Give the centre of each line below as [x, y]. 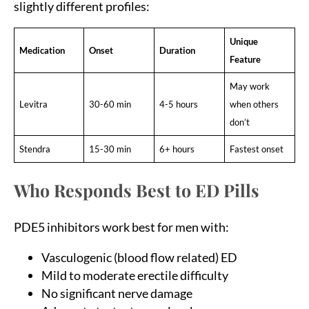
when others [254, 104]
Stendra [34, 149]
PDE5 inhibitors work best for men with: [121, 227]
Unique [243, 42]
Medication [42, 51]
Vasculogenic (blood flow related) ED [139, 258]
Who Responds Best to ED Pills [137, 190]
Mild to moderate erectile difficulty [135, 276]
